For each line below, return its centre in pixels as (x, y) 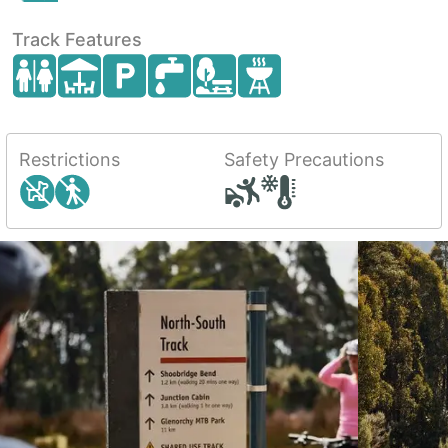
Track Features (77, 39)
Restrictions (69, 159)
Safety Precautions (304, 159)
